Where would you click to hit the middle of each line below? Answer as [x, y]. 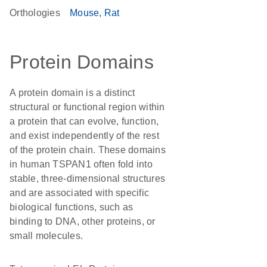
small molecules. [46, 236]
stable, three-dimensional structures [87, 178]
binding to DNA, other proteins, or [83, 221]
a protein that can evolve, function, [84, 121]
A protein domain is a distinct [72, 93]
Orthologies [35, 13]
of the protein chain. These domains [88, 150]
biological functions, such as [72, 207]
